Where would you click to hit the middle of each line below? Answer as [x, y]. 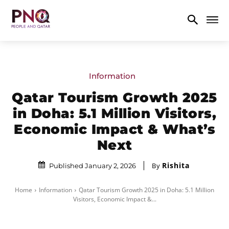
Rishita [176, 165]
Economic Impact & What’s [114, 129]
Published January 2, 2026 [92, 165]
